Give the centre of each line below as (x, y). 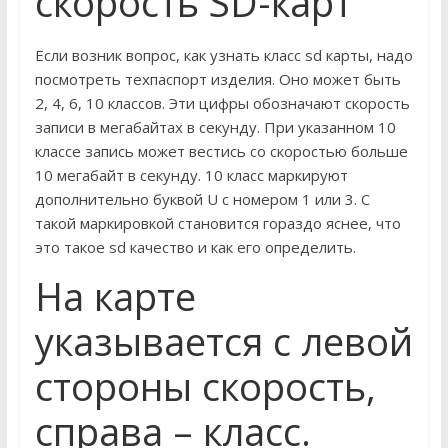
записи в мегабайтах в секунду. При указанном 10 (215, 127)
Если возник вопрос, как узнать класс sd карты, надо (223, 55)
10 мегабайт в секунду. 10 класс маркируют (191, 175)
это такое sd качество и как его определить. (195, 247)
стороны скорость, (205, 386)
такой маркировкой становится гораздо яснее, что (217, 223)
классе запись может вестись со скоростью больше (221, 151)
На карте (115, 296)
